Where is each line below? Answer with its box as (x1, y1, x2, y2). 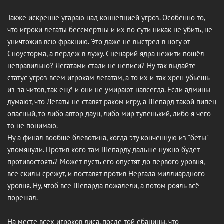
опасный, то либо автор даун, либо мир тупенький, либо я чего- (7, 108, 213, 118)
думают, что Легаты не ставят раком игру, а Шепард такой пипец (7, 96, 216, 106)
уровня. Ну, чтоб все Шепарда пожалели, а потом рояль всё (7, 180, 199, 190)
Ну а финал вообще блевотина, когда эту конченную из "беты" (7, 132, 208, 142)
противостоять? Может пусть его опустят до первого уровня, (7, 156, 204, 166)
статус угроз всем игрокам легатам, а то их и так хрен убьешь (7, 72, 209, 82)
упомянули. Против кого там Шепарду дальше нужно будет (7, 144, 200, 154)
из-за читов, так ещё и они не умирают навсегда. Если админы (7, 84, 210, 94)
